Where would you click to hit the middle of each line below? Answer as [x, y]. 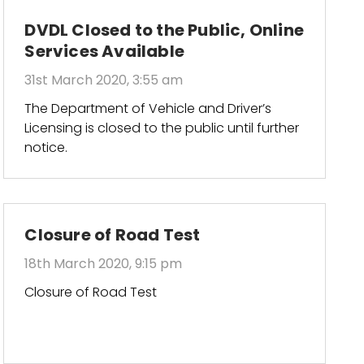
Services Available [104, 51]
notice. [46, 147]
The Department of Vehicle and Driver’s [148, 108]
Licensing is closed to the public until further [162, 128]
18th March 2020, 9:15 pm [104, 263]
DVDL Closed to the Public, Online [164, 30]
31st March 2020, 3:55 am [104, 80]
